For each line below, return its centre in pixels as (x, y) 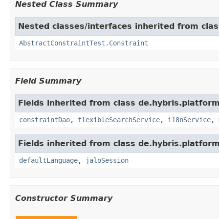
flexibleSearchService (119, 120)
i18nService (189, 120)
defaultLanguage (48, 160)
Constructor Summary (64, 198)
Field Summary (48, 81)
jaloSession (107, 160)
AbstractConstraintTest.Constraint (84, 43)
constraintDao (44, 120)
